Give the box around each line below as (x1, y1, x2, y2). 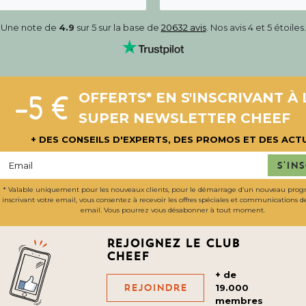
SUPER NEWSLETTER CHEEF (79, 109, 290, 126)
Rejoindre (124, 281, 187, 294)
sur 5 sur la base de (74, 21, 161, 33)
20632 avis (161, 21, 206, 33)
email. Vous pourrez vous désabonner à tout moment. (81, 206, 265, 215)
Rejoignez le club (107, 236, 240, 251)
